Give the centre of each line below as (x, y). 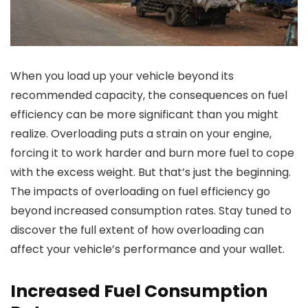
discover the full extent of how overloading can (137, 230)
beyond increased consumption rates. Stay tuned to (151, 211)
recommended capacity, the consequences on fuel (149, 96)
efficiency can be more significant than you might (144, 115)
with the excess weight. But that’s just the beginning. (151, 173)
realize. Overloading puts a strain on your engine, (141, 134)
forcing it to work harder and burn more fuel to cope (152, 153)
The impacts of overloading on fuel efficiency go (140, 192)
